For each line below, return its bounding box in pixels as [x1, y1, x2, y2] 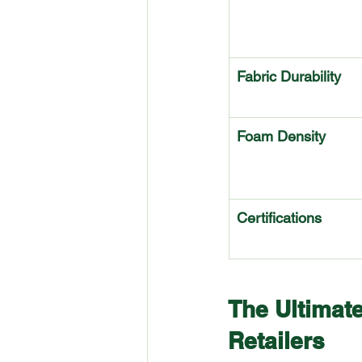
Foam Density [237, 128, 326, 145]
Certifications [237, 209, 322, 227]
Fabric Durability [237, 68, 341, 86]
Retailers [228, 327, 325, 355]
